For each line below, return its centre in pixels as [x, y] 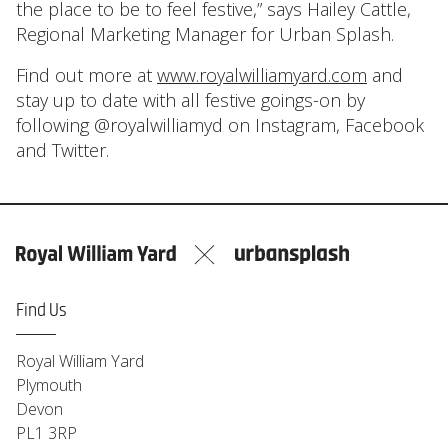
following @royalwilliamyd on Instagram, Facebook [220, 124]
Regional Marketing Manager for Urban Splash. [205, 33]
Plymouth [49, 384]
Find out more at [86, 74]
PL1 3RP [46, 432]
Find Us [41, 310]
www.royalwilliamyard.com [262, 74]
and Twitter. [62, 149]
